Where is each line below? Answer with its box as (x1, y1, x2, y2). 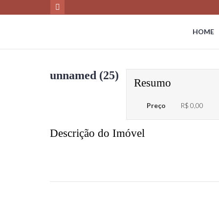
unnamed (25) (50, 69, 119, 82)
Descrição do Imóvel (50, 127, 145, 139)
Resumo (134, 77, 171, 89)
